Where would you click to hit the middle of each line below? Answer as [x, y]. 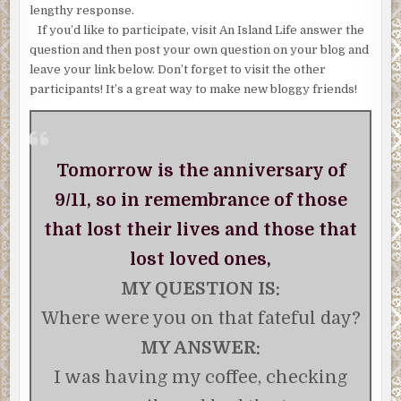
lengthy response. [82, 11]
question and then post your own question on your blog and [200, 50]
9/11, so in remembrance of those [200, 200]
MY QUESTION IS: [200, 289]
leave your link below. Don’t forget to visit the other [178, 70]
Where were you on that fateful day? [200, 319]
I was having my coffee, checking [200, 378]
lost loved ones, [200, 260]
